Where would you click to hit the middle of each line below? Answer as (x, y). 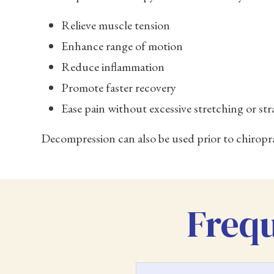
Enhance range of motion (122, 46)
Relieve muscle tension (116, 25)
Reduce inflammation (113, 66)
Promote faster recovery (119, 87)
